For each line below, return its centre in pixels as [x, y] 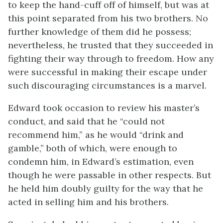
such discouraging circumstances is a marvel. [107, 85]
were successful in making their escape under [108, 72]
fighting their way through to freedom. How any [111, 58]
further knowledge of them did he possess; [100, 31]
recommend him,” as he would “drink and [96, 134]
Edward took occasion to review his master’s [104, 108]
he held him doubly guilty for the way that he [106, 188]
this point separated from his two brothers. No [108, 18]
